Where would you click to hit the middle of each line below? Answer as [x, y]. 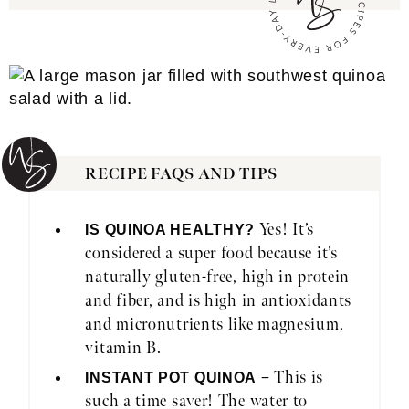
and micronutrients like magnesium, [215, 325]
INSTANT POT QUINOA [171, 378]
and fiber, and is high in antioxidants [219, 301]
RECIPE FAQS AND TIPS [181, 175]
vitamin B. [123, 349]
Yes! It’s [287, 230]
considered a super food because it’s [211, 254]
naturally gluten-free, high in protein [218, 278]
